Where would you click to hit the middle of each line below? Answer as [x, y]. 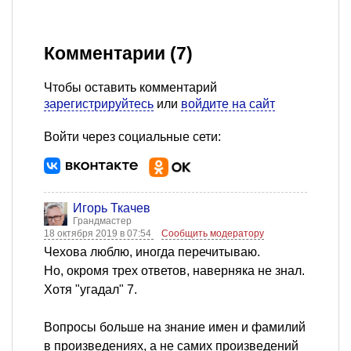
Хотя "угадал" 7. [90, 289]
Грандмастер [102, 221]
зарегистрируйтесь [99, 103]
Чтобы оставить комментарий [130, 87]
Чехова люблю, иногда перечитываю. [152, 251]
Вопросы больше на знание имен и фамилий [175, 327]
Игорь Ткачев [112, 208]
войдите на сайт [228, 103]
